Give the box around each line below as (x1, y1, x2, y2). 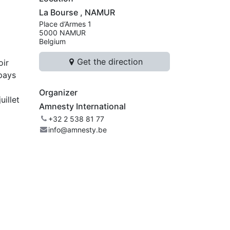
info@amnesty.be (48, 125, 107, 135)
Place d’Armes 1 (39, 20, 91, 28)
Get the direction (76, 56, 143, 67)
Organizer (39, 87, 78, 98)
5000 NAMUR (39, 28, 86, 37)
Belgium (39, 37, 66, 46)
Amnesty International (39, 101, 126, 112)
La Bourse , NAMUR (39, 7, 115, 17)
